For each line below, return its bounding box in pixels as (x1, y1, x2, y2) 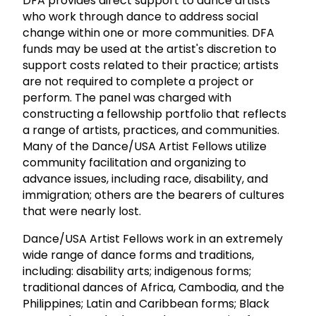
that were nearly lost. (23, 202, 141, 219)
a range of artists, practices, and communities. (23, 121, 279, 138)
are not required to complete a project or (23, 73, 254, 90)
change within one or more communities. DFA (23, 24, 274, 41)
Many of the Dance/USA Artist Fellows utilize (23, 138, 267, 154)
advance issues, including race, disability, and (23, 170, 268, 187)
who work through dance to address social (23, 8, 258, 25)
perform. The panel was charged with (23, 89, 231, 106)
